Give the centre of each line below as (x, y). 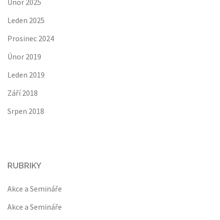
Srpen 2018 (26, 111)
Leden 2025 (26, 20)
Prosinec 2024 (31, 38)
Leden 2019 (26, 75)
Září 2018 (23, 93)
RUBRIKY (24, 166)
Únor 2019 (24, 56)
